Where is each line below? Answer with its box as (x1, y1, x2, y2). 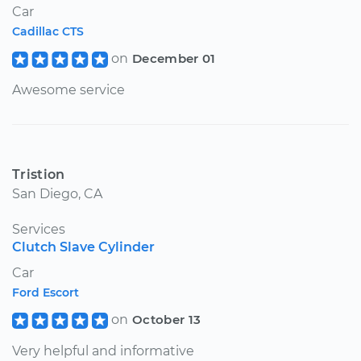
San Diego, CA (12, 185, 102, 201)
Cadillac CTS (12, 23, 84, 39)
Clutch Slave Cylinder (12, 239, 155, 255)
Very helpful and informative (12, 342, 194, 359)
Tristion (12, 166, 65, 182)
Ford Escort (12, 284, 79, 300)
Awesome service (12, 81, 125, 98)
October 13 (131, 311, 201, 327)
